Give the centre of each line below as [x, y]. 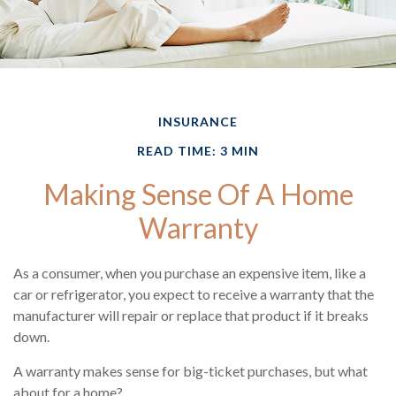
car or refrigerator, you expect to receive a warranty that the [194, 294]
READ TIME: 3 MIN [198, 151]
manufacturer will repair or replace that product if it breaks [191, 316]
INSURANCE [198, 122]
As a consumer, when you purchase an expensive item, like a [190, 273]
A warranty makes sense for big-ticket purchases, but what [190, 371]
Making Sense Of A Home [198, 194]
